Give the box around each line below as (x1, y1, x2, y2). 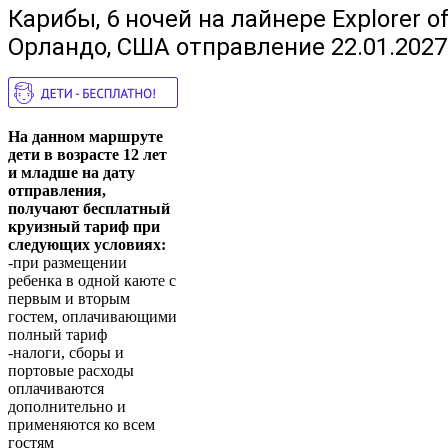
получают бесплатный (8, 200, 170, 218)
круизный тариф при (8, 218, 160, 236)
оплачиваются (8, 380, 104, 398)
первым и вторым (8, 290, 130, 308)
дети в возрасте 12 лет (8, 146, 167, 164)
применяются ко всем (8, 416, 155, 434)
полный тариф (8, 326, 107, 344)
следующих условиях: (8, 236, 166, 254)
